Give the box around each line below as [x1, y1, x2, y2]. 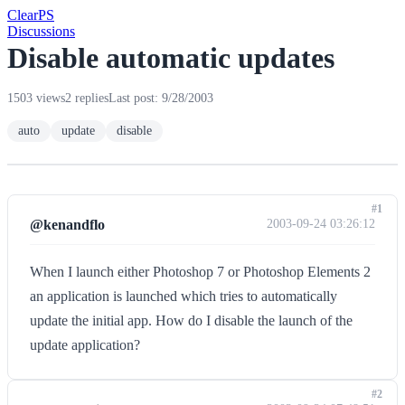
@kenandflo [30, 217, 105, 232]
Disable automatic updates [7, 42, 334, 74]
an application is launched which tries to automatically [30, 288, 337, 304]
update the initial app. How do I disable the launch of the [30, 313, 353, 328]
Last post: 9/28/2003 [108, 91, 213, 105]
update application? [30, 337, 140, 353]
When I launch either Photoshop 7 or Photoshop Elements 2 [30, 264, 371, 279]
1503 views [7, 91, 65, 105]
